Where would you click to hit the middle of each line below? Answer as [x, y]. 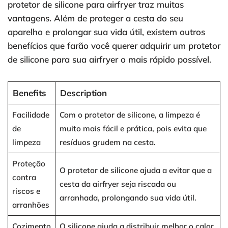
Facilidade [31, 115]
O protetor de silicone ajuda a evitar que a [135, 170]
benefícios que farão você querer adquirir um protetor [114, 46]
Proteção [28, 164]
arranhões [31, 205]
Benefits [29, 93]
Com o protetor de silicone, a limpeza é [130, 115]
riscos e [26, 191]
